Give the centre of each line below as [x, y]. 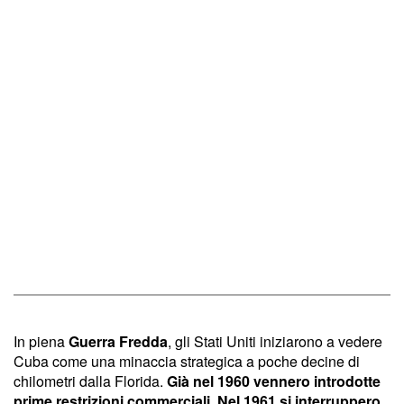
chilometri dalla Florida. [90, 381]
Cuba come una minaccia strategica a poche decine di [187, 361]
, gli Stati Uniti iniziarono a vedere [275, 341]
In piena [41, 341]
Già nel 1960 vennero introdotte [274, 381]
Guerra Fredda [118, 341]
